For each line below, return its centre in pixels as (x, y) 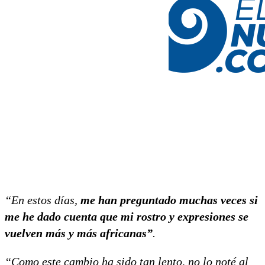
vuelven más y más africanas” (79, 233)
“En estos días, (43, 200)
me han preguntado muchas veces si (169, 200)
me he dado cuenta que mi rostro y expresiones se (127, 216)
